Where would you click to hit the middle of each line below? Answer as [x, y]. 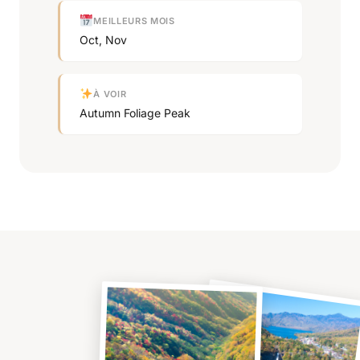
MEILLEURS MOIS [134, 21]
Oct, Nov [103, 39]
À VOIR [110, 94]
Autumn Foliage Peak [135, 112]
